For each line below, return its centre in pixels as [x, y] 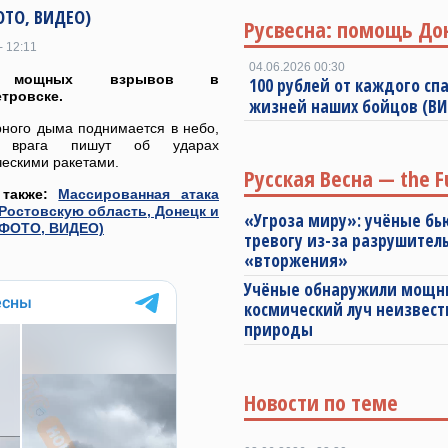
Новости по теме [321, 402]
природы [278, 329]
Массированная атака [139, 194]
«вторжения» [296, 260]
